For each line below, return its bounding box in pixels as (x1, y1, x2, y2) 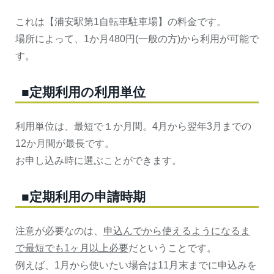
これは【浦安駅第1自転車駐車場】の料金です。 (15, 17, 226, 28)
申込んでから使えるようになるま (103, 226, 250, 237)
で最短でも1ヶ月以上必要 (15, 243, 128, 254)
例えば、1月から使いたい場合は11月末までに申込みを (15, 260, 257, 271)
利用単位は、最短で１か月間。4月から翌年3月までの (15, 121, 251, 132)
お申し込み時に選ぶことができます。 (15, 155, 182, 166)
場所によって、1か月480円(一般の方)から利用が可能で (15, 34, 259, 45)
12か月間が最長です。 (15, 138, 114, 149)
